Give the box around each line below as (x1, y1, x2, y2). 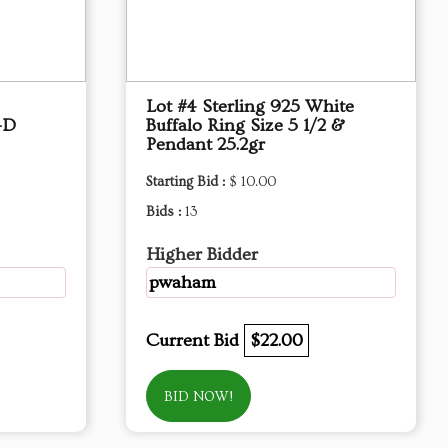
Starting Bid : (146, 174, 229, 190)
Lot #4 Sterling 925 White (146, 96, 354, 117)
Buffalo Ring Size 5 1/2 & (146, 115, 345, 136)
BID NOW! (164, 389, 233, 405)
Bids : (146, 204, 185, 220)
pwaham (149, 272, 216, 293)
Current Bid (146, 330, 244, 351)
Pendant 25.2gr (146, 134, 265, 155)
